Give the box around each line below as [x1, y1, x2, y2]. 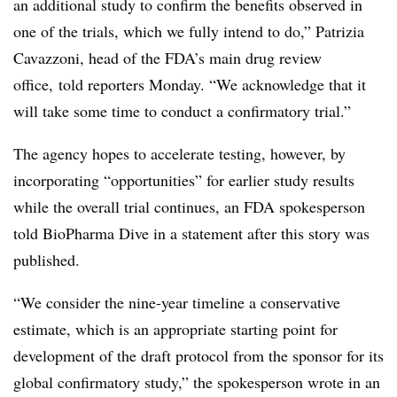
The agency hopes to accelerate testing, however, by [13, 143, 346, 164]
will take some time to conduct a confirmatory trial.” [13, 100, 356, 121]
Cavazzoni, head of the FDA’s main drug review [13, 47, 322, 68]
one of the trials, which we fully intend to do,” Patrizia [13, 20, 364, 42]
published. [13, 249, 80, 270]
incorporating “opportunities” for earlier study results [13, 169, 354, 191]
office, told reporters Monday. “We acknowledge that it [13, 74, 366, 95]
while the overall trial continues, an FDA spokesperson [13, 196, 365, 217]
